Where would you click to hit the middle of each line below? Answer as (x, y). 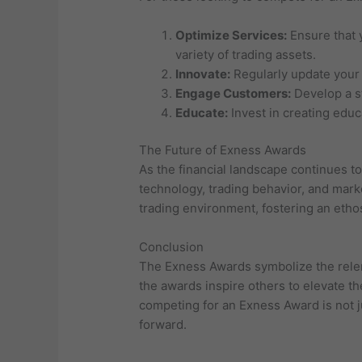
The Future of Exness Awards (223, 150)
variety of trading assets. (246, 54)
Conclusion (172, 247)
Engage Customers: (234, 93)
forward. (163, 325)
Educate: (202, 112)
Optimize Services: (232, 35)
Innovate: (203, 74)
